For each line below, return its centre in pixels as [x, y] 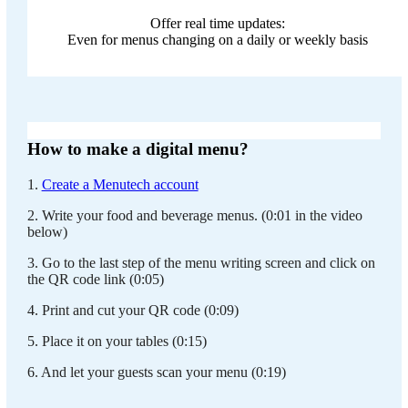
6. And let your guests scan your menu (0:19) [156, 372]
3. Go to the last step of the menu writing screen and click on [201, 262]
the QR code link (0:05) [95, 279]
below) [49, 231]
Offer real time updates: [217, 24]
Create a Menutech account [120, 184]
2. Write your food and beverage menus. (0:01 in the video [194, 215]
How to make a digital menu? [140, 149]
